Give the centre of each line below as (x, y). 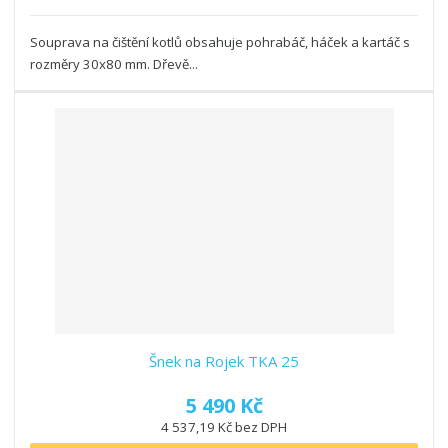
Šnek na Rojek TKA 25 (224, 361)
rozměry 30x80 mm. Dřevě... (114, 64)
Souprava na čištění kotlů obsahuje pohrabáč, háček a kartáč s (220, 42)
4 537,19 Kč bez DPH (224, 427)
